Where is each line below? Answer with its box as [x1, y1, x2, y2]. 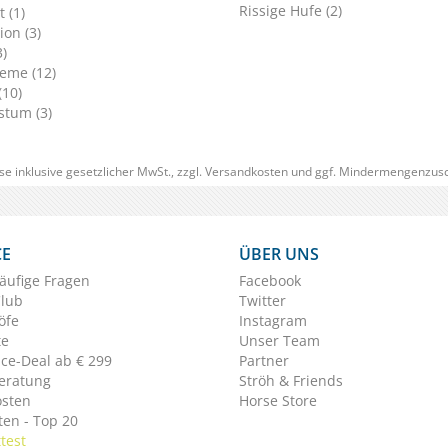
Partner [239, 351, 289, 371]
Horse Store [239, 391, 317, 411]
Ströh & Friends [239, 371, 343, 391]
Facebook [239, 271, 301, 291]
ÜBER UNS [239, 243, 319, 266]
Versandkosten [204, 163, 288, 181]
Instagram [239, 311, 307, 331]
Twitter [239, 291, 286, 311]
